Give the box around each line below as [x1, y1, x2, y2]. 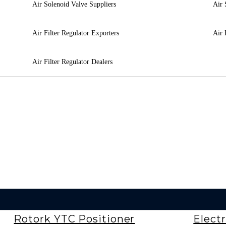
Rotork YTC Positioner [14, 212, 135, 225]
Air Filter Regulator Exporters [32, 29, 119, 37]
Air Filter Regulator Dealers [32, 58, 112, 66]
